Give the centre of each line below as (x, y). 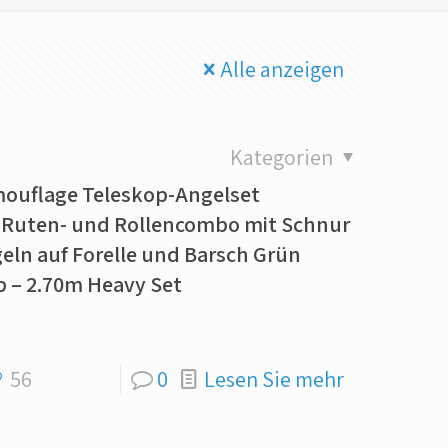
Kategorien (283, 157)
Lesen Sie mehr (273, 379)
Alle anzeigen (282, 69)
